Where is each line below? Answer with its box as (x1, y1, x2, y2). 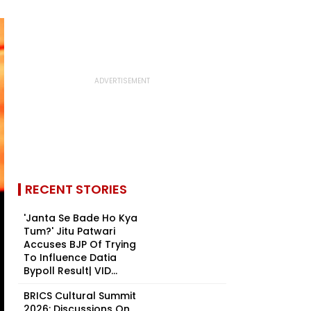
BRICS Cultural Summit (24, 289, 136, 303)
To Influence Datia (24, 251, 117, 264)
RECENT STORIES (25, 180, 127, 198)
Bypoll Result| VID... (24, 264, 117, 278)
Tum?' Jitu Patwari (24, 224, 115, 238)
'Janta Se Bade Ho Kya (24, 211, 137, 225)
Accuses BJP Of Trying (24, 237, 136, 251)
